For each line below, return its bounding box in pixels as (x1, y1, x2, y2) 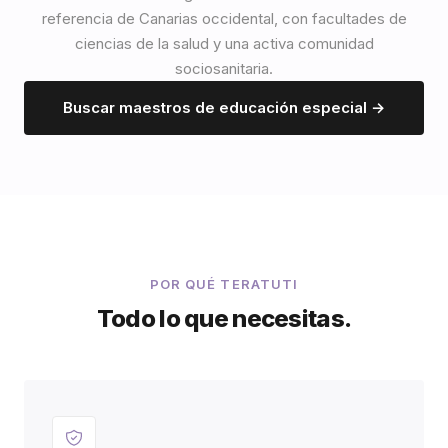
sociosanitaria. (175, 59, 273, 78)
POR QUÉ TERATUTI (150, 276, 298, 292)
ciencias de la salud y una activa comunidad (74, 34, 374, 53)
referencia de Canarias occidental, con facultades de (41, 9, 407, 28)
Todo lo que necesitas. (96, 304, 352, 333)
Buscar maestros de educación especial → (63, 98, 385, 117)
